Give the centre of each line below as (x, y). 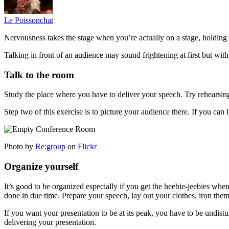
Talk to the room (39, 75)
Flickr (87, 147)
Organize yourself (41, 166)
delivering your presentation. (50, 222)
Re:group (50, 147)
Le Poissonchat (29, 20)
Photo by (20, 147)
